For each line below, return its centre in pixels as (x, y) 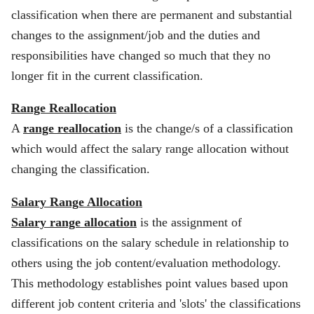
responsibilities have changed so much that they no (141, 55)
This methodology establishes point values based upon (150, 284)
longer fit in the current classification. (107, 75)
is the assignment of (189, 223)
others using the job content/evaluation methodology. (146, 263)
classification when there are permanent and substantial (152, 14)
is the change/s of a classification (207, 129)
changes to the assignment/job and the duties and (136, 35)
